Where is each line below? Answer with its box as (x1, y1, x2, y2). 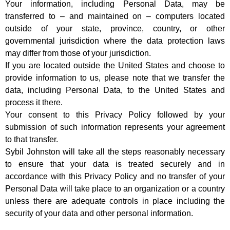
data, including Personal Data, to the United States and (5, 86, 225, 95)
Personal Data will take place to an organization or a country (5, 184, 225, 194)
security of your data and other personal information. (5, 209, 193, 218)
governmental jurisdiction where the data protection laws (5, 36, 225, 46)
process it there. (5, 98, 63, 107)
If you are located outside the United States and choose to (5, 61, 225, 70)
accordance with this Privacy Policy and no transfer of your (5, 172, 225, 181)
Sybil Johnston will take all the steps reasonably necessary (5, 147, 225, 157)
